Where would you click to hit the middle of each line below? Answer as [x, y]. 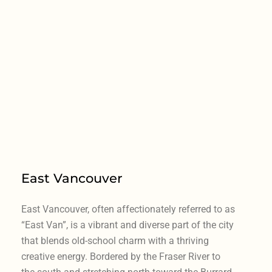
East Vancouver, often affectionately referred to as [128, 209]
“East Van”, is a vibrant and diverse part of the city [127, 225]
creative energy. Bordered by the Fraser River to [121, 256]
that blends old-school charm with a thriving [115, 240]
